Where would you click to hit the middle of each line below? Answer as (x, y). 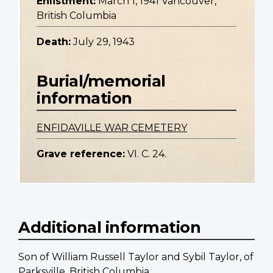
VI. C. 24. (147, 154)
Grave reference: (81, 154)
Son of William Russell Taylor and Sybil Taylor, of (136, 257)
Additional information (109, 227)
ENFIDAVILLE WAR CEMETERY (112, 128)
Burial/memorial (101, 81)
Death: (54, 42)
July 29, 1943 (104, 42)
